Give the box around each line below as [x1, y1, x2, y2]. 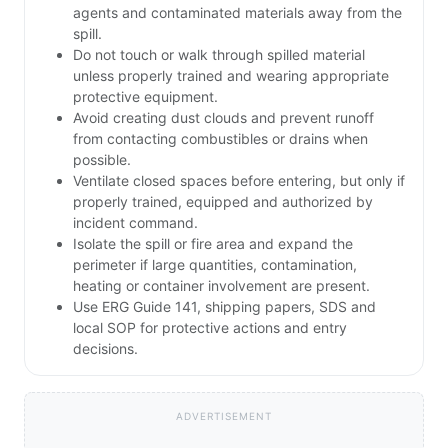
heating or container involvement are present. [73, 277, 370, 295]
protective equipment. [73, 88, 218, 106]
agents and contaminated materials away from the [73, 4, 402, 22]
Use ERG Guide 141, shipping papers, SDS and [73, 298, 376, 316]
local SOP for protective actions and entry [73, 319, 347, 337]
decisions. [73, 340, 138, 358]
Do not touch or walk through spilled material [73, 46, 365, 64]
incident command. [73, 214, 198, 232]
